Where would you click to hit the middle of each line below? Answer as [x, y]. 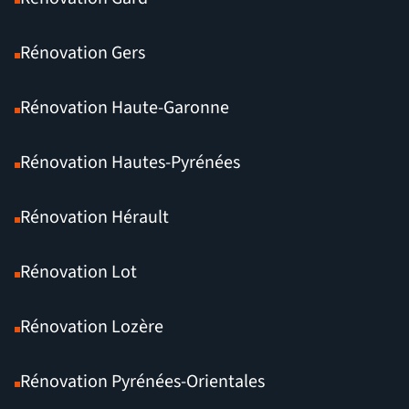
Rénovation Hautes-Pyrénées [130, 163]
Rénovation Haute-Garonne [125, 108]
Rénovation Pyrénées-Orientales [142, 382]
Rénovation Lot [79, 273]
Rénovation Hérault [94, 218]
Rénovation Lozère [92, 327]
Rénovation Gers [83, 53]
